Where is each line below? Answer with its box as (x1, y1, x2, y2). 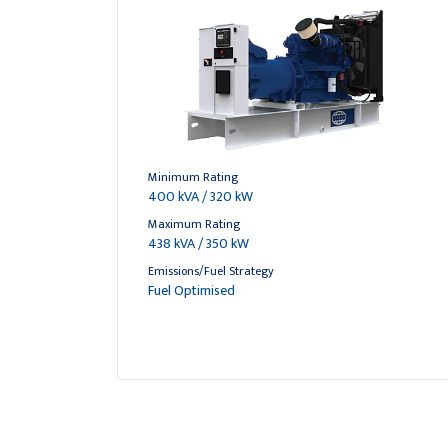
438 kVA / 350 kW (148, 232, 249, 255)
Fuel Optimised (148, 279, 235, 302)
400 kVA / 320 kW (148, 185, 253, 208)
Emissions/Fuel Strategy (148, 261, 274, 281)
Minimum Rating (148, 167, 238, 187)
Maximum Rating (148, 214, 240, 234)
